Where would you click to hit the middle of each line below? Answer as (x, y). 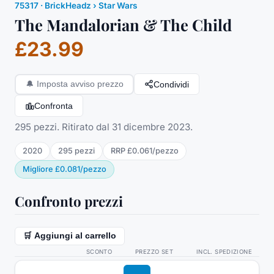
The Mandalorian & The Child (123, 25)
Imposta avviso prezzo (80, 84)
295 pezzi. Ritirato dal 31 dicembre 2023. (104, 127)
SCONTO (99, 251)
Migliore (38, 169)
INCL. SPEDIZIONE (224, 251)
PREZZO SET (154, 251)
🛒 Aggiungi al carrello (69, 236)
